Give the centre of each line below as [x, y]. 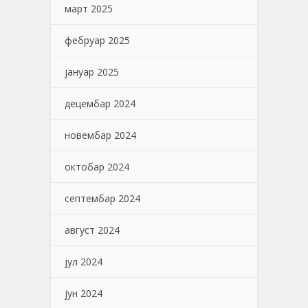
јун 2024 [84, 294]
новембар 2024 [100, 135]
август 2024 [92, 230]
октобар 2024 [97, 167]
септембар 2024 [102, 199]
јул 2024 [84, 262]
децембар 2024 [100, 104]
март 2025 [89, 9]
